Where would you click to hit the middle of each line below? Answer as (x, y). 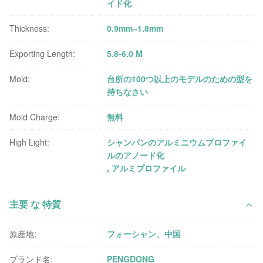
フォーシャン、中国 (144, 233)
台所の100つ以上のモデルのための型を (180, 78)
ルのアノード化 (136, 155)
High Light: (29, 142)
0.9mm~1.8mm (135, 28)
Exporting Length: (42, 53)
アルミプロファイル (149, 168)
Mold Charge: (35, 117)
